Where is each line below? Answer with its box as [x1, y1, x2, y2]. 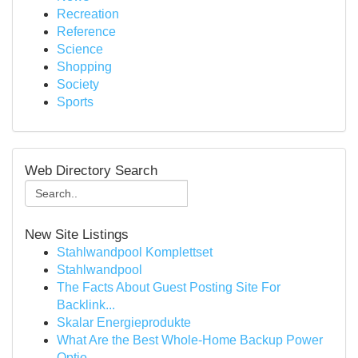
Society [57, 78, 99, 91]
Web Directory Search [25, 162, 157, 178]
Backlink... [57, 298, 115, 312]
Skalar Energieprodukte [57, 316, 191, 329]
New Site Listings [25, 226, 129, 242]
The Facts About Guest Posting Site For [57, 280, 280, 294]
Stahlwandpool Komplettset [57, 245, 213, 259]
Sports [57, 95, 93, 109]
